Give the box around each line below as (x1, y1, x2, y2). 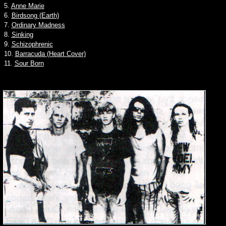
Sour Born (14, 60, 44, 67)
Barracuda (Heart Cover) (15, 50, 86, 58)
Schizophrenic (11, 40, 53, 48)
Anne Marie (11, 2, 44, 10)
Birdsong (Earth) (11, 12, 59, 19)
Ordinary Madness (11, 21, 65, 29)
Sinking (11, 31, 33, 38)
